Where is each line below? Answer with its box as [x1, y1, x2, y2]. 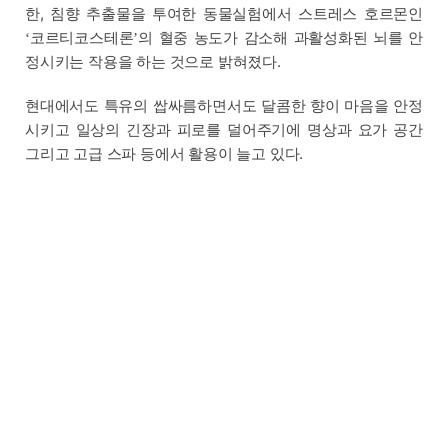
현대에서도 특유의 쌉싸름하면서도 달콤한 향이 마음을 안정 [25, 95, 424, 116]
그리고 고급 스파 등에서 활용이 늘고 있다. [24, 143, 304, 164]
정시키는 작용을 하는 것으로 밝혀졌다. [24, 51, 281, 72]
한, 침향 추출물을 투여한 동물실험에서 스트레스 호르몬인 [24, 3, 423, 24]
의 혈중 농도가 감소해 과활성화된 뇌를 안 [138, 27, 423, 48]
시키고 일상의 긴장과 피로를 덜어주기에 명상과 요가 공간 [24, 119, 424, 140]
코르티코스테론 [29, 27, 134, 47]
